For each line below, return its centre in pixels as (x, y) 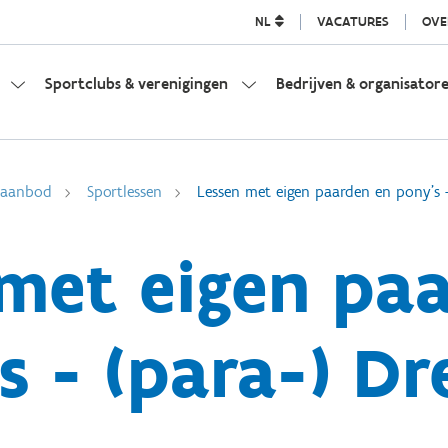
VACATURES (352, 21)
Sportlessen (124, 191)
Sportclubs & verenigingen (136, 83)
